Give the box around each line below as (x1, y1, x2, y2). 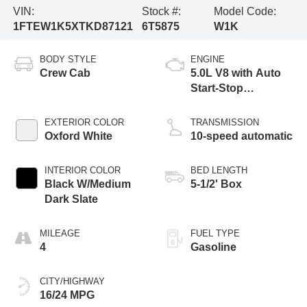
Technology (191, 97, 252, 109)
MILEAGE (39, 228, 80, 238)
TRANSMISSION (191, 116, 259, 127)
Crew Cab (39, 66, 90, 79)
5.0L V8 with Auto (191, 66, 281, 79)
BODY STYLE (39, 53, 97, 64)
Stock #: (142, 5, 182, 17)
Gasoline (191, 241, 236, 253)
